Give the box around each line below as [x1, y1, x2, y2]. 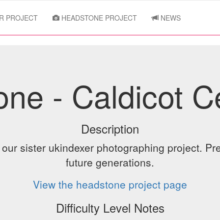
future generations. [66, 155, 154, 169]
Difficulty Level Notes [55, 199, 165, 216]
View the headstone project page [33, 177, 187, 192]
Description [81, 120, 139, 137]
